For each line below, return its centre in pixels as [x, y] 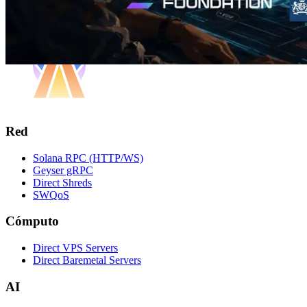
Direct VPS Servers [75, 247]
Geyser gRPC [63, 170]
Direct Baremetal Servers [87, 260]
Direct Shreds [62, 182]
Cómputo [32, 221]
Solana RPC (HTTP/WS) [88, 158]
